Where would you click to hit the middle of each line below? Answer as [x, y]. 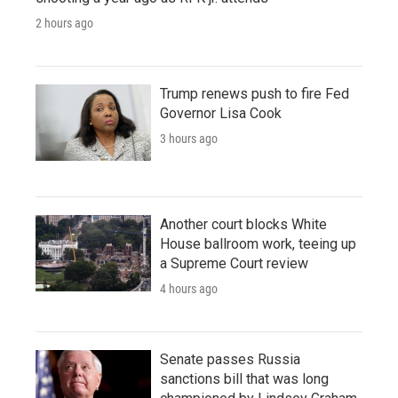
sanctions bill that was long [244, 378]
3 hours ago [189, 138]
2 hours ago [64, 23]
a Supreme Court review [234, 263]
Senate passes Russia [230, 359]
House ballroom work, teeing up [258, 243]
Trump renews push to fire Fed [255, 93]
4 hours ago [189, 288]
